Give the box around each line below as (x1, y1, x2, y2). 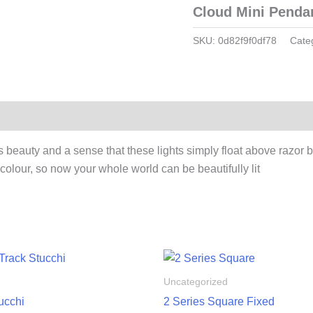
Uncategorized (163, 277, 228, 288)
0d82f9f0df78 (218, 34, 277, 46)
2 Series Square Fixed (163, 296, 275, 308)
